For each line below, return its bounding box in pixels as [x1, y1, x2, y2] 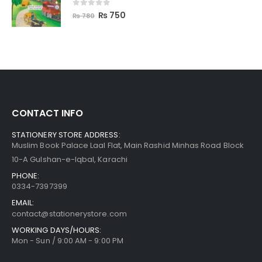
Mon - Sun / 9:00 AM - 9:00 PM [12, 235, 123, 246]
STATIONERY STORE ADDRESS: [12, 129, 120, 140]
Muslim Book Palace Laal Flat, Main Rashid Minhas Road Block [12, 139, 244, 151]
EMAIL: [12, 196, 35, 208]
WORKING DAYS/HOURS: [12, 224, 102, 236]
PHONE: [12, 170, 40, 181]
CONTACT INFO [12, 106, 83, 120]
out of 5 [78, 8, 121, 15]
